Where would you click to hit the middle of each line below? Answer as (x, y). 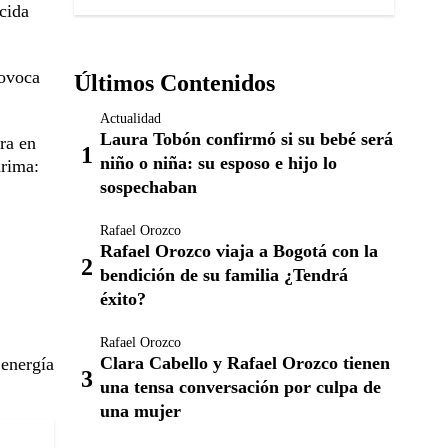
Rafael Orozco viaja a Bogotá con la (239, 251)
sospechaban (148, 187)
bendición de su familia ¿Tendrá (224, 275)
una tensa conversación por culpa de (240, 387)
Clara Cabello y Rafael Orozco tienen (245, 363)
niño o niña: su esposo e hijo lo (218, 163)
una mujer (140, 411)
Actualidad (130, 118)
